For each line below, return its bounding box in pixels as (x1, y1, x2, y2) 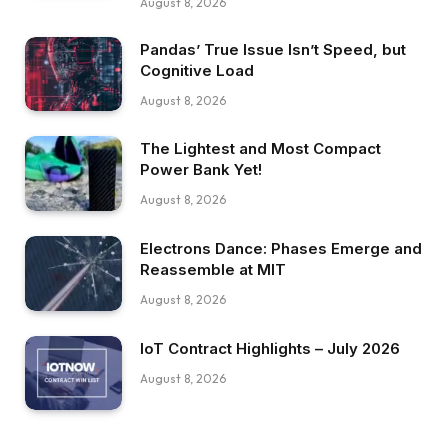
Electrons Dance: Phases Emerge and (140, 238, 422, 258)
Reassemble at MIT (140, 259, 286, 279)
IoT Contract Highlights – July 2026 (140, 338, 400, 358)
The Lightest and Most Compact (140, 139, 381, 159)
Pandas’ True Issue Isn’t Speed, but (140, 39, 406, 59)
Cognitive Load (140, 60, 254, 80)
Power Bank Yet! (140, 160, 262, 180)
